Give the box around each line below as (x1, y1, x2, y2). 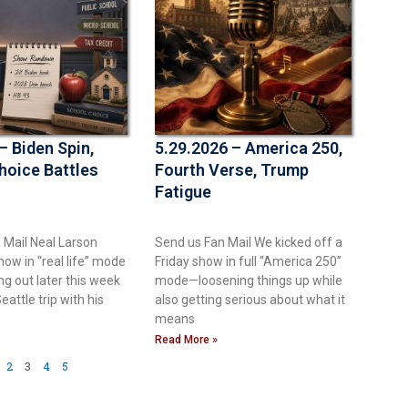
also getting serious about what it (155, 291, 345, 307)
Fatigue (155, 181, 211, 201)
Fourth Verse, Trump (155, 159, 309, 179)
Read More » (155, 332, 218, 346)
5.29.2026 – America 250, (155, 138, 342, 158)
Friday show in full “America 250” (155, 253, 342, 269)
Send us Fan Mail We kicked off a (155, 234, 342, 250)
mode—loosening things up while (155, 272, 342, 288)
